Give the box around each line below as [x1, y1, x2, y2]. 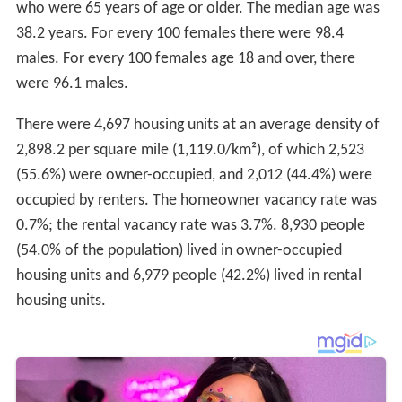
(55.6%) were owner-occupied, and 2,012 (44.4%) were [15, 167, 372, 185]
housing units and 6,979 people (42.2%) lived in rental [15, 267, 362, 285]
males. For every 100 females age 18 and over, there [15, 50, 355, 68]
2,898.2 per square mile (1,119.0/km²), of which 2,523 [15, 142, 364, 160]
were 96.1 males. [15, 75, 128, 93]
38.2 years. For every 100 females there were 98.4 [15, 25, 344, 43]
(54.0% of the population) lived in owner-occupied [15, 242, 342, 260]
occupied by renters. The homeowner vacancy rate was [15, 192, 377, 210]
